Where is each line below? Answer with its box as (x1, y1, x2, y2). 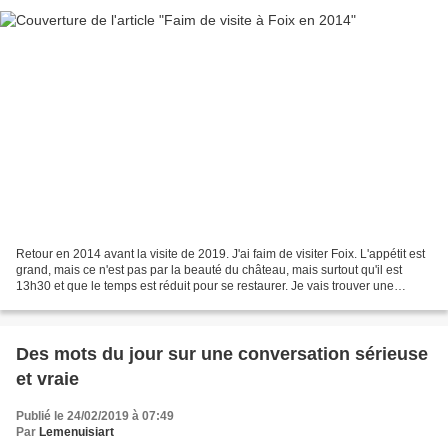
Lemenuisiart (39, 425, 114, 440)
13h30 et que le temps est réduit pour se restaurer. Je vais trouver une (16, 279, 394, 294)
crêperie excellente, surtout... (16, 295, 172, 310)
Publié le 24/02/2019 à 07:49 (16, 409, 174, 424)
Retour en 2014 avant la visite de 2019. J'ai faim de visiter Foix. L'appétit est (16, 247, 425, 262)
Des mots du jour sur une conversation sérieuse (16, 344, 428, 365)
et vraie (16, 369, 79, 390)
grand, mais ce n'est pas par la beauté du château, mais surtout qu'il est (16, 263, 402, 278)
